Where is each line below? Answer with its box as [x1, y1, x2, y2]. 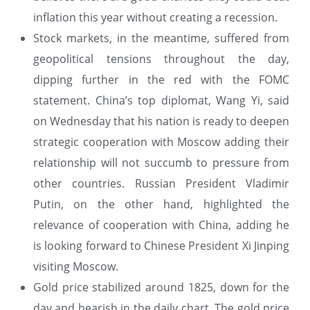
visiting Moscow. [33, 258, 118, 274]
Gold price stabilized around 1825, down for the [33, 279, 289, 295]
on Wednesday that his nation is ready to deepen [33, 113, 289, 129]
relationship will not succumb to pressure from [33, 154, 289, 170]
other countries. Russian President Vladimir [33, 175, 289, 191]
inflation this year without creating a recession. [33, 9, 277, 25]
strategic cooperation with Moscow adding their [33, 134, 289, 149]
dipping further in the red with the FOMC [33, 71, 289, 87]
